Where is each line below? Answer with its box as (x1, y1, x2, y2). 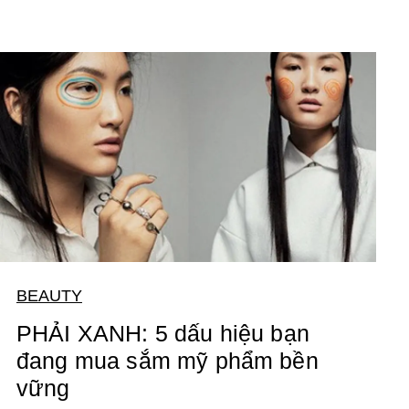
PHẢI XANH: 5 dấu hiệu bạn (16, 320, 309, 347)
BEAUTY (16, 287, 82, 306)
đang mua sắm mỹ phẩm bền (16, 348, 319, 374)
